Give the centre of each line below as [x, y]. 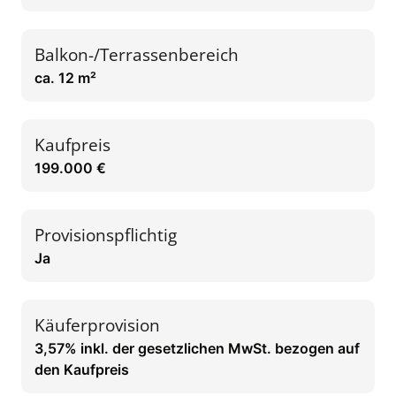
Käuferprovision [97, 324]
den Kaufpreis [82, 369]
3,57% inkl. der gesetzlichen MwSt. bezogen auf [197, 348]
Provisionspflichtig [106, 234]
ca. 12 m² [65, 77]
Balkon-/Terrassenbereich [137, 54]
